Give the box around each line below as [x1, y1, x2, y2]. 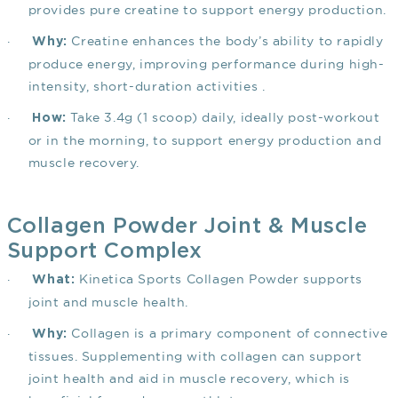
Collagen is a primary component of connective [67, 326, 388, 341]
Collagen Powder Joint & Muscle [6, 216, 368, 238]
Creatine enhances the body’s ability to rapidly [67, 34, 384, 49]
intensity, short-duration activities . [28, 79, 266, 94]
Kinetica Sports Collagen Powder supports [75, 272, 362, 287]
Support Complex [6, 241, 203, 263]
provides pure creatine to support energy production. [28, 3, 386, 18]
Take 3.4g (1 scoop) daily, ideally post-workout [66, 110, 380, 125]
